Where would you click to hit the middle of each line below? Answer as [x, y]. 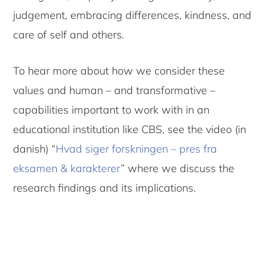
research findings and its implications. [105, 188]
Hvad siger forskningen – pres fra [137, 149]
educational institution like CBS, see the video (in [130, 130]
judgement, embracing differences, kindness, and [132, 15]
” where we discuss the [178, 169]
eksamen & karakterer [67, 169]
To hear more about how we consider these [119, 71]
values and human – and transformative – [114, 91]
